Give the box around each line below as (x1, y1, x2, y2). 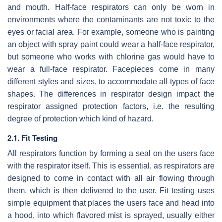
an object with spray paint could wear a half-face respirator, (7, 40, 215, 49)
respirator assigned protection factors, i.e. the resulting (7, 102, 215, 111)
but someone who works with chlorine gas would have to (7, 52, 215, 61)
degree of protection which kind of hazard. (7, 114, 154, 123)
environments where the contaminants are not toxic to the (7, 15, 215, 24)
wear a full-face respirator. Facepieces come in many (7, 64, 215, 73)
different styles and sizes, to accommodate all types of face (7, 77, 215, 86)
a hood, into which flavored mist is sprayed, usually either (7, 211, 215, 220)
